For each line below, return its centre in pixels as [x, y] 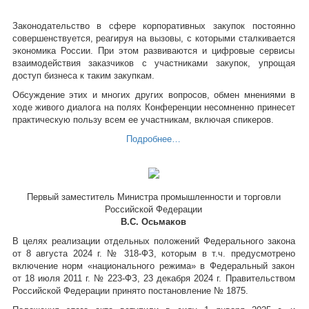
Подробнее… [153, 139]
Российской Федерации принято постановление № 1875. [130, 291]
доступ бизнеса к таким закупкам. [83, 76]
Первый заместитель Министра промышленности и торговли [153, 197]
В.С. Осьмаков [153, 222]
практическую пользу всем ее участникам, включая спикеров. [143, 120]
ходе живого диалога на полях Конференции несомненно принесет [153, 107]
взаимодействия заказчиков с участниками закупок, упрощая [153, 63]
